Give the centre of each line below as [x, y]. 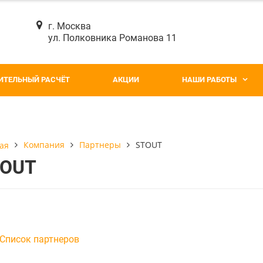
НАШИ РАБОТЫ [209, 80]
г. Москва [70, 26]
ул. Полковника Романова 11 [113, 38]
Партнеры [100, 145]
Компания [44, 145]
